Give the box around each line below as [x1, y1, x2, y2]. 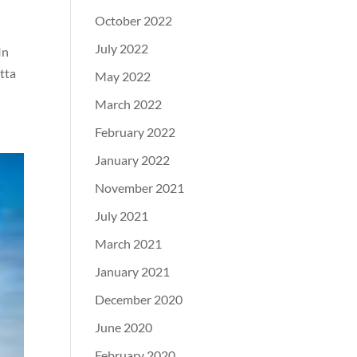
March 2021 [95, 236, 163, 251]
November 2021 [95, 180, 185, 195]
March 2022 [95, 96, 163, 112]
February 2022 [95, 124, 176, 139]
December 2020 [95, 292, 183, 307]
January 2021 [95, 264, 171, 279]
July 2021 [95, 208, 149, 223]
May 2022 [95, 69, 151, 84]
